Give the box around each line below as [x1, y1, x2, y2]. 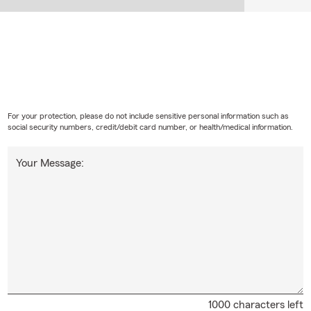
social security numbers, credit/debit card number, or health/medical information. [7, 122, 293, 131]
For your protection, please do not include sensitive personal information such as [7, 111, 289, 120]
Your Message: [15, 157, 84, 169]
